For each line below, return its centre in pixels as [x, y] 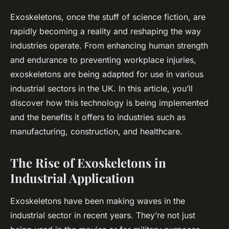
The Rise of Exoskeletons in [88, 163]
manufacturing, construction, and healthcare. [96, 132]
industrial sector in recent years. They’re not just [103, 215]
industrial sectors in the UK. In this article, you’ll [101, 89]
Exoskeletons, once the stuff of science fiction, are [108, 17]
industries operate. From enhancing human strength [109, 46]
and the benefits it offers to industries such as [98, 117]
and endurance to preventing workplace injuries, [103, 60]
